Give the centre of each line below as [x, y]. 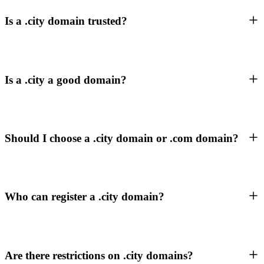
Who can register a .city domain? [85, 197]
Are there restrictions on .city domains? [99, 255]
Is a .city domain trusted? [66, 21]
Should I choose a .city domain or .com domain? [122, 138]
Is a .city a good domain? [66, 80]
